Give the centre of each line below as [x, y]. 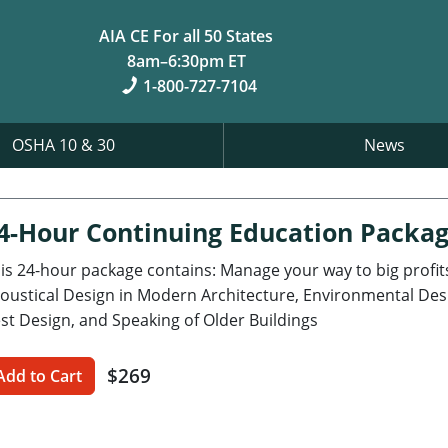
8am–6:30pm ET [186, 60]
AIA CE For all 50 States [186, 35]
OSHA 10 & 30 [63, 144]
